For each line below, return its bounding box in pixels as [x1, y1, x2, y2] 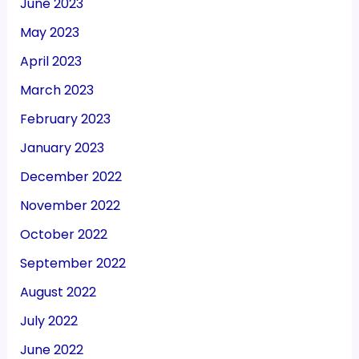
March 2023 [19, 80, 94, 99]
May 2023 [19, 22, 79, 42]
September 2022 [19, 253, 126, 272]
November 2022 [19, 196, 120, 215]
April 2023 [19, 51, 82, 71]
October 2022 [19, 224, 107, 244]
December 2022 [19, 167, 122, 186]
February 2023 [19, 109, 111, 128]
